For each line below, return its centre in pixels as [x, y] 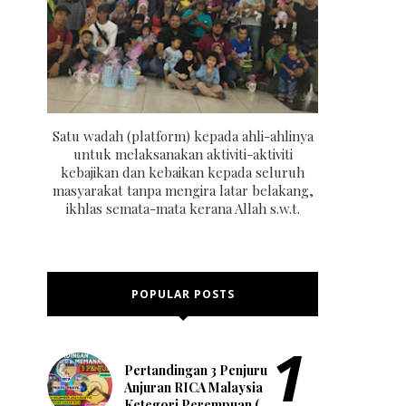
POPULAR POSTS [183, 294]
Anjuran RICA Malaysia [193, 388]
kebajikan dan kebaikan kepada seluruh [183, 172]
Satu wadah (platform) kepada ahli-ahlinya [183, 135]
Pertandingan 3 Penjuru [196, 371]
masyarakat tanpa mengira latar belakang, [183, 190]
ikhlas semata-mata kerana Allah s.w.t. [183, 208]
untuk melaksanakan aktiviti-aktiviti [183, 154]
